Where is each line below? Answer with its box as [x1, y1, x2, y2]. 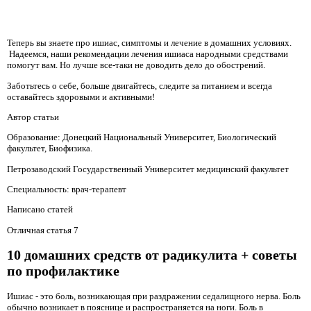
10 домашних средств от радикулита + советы [7, 247, 297, 263]
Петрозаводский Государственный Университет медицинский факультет [7, 163, 289, 174]
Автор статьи [7, 112, 59, 122]
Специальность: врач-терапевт [7, 183, 126, 194]
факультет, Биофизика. [7, 143, 92, 154]
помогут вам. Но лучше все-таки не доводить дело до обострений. [7, 60, 265, 71]
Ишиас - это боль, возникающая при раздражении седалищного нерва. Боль [7, 290, 301, 301]
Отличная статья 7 [7, 224, 78, 235]
